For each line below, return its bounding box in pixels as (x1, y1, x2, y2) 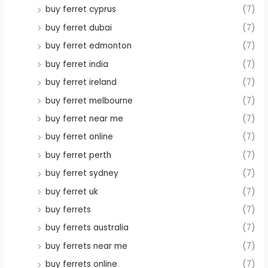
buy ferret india (45, 58, 109, 70)
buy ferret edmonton (45, 40, 132, 52)
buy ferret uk (45, 185, 99, 197)
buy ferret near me (45, 112, 124, 124)
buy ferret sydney (45, 167, 119, 179)
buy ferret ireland (45, 77, 117, 89)
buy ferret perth (45, 149, 112, 161)
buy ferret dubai (45, 22, 112, 33)
